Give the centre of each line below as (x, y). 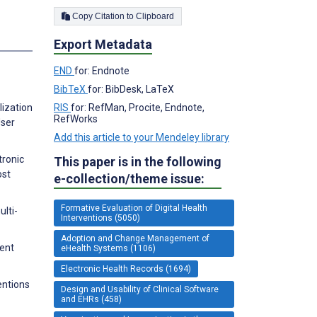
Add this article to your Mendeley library (142, 137)
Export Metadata (103, 44)
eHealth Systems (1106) (108, 248)
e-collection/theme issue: (129, 178)
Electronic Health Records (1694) (126, 269)
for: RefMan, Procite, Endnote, (138, 107)
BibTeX (71, 89)
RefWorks (76, 119)
